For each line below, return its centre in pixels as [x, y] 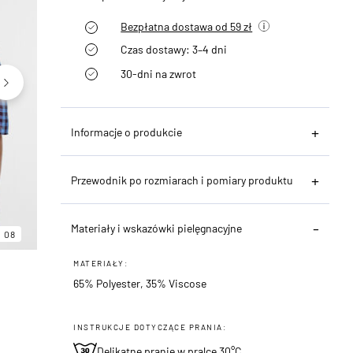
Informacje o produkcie [127, 132]
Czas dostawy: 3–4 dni [174, 49]
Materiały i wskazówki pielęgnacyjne [157, 228]
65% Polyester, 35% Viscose [140, 283]
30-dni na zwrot [159, 73]
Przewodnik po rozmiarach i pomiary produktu [182, 180]
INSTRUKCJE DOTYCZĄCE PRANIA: [150, 327]
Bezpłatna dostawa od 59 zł [187, 26]
